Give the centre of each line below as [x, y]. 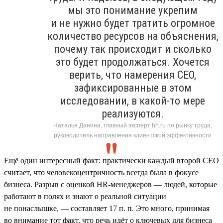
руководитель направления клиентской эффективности [133, 135]
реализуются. [133, 113]
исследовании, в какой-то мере [133, 101]
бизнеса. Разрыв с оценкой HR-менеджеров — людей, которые [111, 184]
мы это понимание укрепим [133, 10]
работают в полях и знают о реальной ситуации [85, 196]
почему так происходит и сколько [133, 49]
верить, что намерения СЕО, [133, 75]
